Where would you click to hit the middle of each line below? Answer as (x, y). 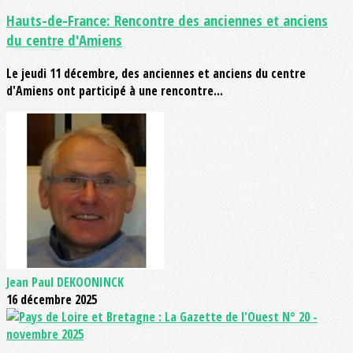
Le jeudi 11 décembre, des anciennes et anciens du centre (156, 73)
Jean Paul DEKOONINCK (65, 282)
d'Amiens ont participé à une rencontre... (115, 90)
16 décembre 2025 (52, 299)
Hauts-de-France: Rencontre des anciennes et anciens (167, 20)
